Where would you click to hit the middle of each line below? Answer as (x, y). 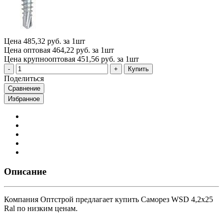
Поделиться (24, 78)
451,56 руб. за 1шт (108, 59)
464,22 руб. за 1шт (83, 50)
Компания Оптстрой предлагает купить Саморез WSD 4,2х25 (109, 200)
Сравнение (24, 88)
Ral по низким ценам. (41, 209)
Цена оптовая (27, 50)
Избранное (24, 99)
